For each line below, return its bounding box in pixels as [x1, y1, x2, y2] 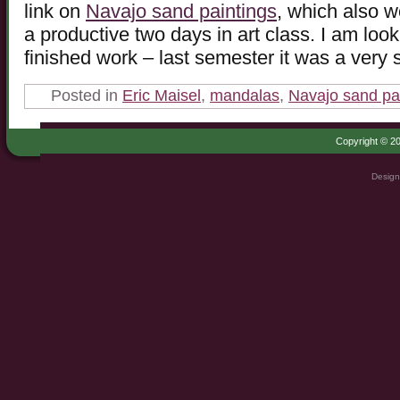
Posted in [46, 87, 122, 105]
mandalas [210, 87, 279, 105]
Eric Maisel [122, 87, 201, 105]
